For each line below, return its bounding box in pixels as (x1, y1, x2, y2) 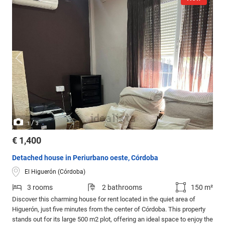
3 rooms (27, 183, 53, 192)
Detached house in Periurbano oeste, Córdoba (12, 154, 158, 162)
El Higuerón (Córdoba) (25, 168, 85, 175)
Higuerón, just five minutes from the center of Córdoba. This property (12, 205, 205, 213)
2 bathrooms (101, 183, 142, 192)
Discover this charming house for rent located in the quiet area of (12, 195, 195, 203)
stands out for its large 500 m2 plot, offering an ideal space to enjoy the (12, 215, 213, 223)
